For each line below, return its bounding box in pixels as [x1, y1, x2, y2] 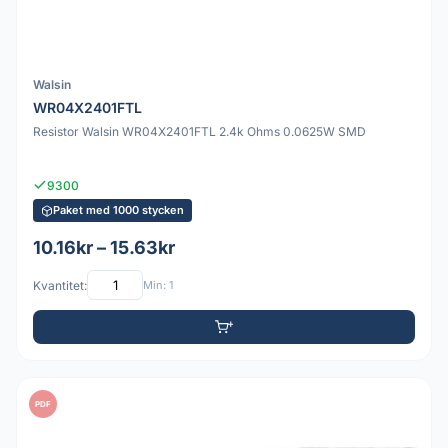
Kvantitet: [33, 277, 87, 293]
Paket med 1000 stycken [53, 203, 184, 218]
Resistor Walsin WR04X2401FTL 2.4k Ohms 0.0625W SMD [33, 123, 366, 139]
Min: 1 [143, 277, 173, 292]
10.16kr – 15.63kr [33, 237, 175, 259]
